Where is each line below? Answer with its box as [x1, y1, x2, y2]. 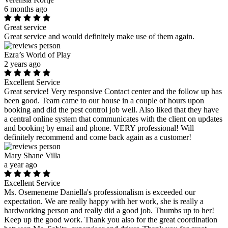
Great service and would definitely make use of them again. [4, 32, 194, 41]
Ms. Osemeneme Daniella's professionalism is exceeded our [4, 187, 195, 196]
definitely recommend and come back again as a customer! [4, 132, 191, 141]
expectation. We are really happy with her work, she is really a [4, 196, 204, 206]
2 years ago [4, 59, 41, 68]
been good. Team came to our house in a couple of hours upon [4, 96, 204, 105]
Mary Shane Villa [4, 151, 61, 160]
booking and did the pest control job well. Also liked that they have [4, 105, 219, 114]
